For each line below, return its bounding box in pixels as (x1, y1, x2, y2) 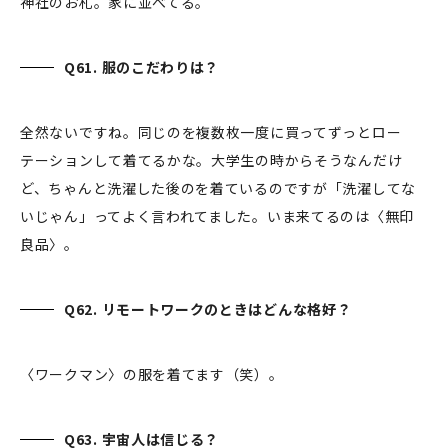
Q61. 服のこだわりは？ (64, 57, 223, 78)
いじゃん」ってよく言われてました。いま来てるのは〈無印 (20, 206, 414, 227)
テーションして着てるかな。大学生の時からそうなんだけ (20, 150, 403, 171)
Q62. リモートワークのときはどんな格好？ (64, 299, 356, 320)
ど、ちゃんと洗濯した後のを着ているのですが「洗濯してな (20, 178, 416, 199)
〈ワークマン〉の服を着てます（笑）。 (20, 364, 288, 385)
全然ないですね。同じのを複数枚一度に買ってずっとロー (20, 122, 402, 143)
